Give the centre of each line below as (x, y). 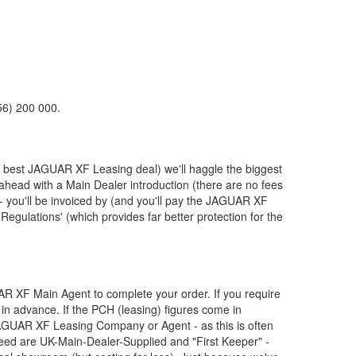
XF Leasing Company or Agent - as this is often (153, 325)
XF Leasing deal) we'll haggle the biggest (177, 168)
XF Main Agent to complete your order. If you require (147, 293)
